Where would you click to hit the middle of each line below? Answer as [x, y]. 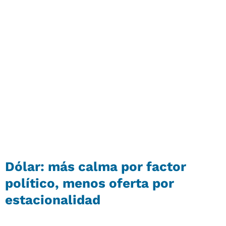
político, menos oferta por [90, 183]
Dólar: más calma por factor [96, 166]
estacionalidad [53, 200]
